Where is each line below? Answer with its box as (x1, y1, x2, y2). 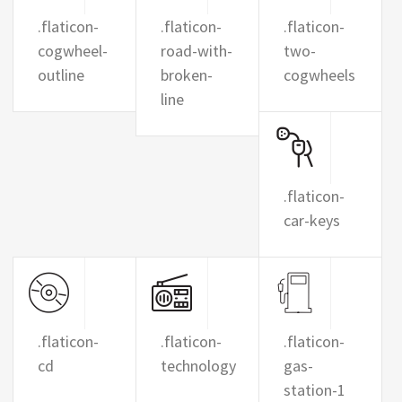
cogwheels (283, 65, 355, 85)
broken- (160, 65, 213, 85)
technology (160, 355, 236, 376)
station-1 (283, 380, 345, 400)
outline (38, 65, 84, 85)
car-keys (283, 210, 340, 231)
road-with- (160, 40, 232, 61)
